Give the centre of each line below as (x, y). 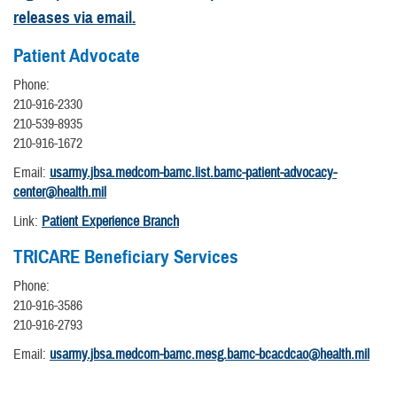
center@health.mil (60, 192)
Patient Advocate (77, 55)
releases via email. (74, 17)
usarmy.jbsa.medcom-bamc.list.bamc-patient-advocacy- (193, 172)
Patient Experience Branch (110, 221)
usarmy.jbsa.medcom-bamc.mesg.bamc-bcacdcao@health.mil (210, 354)
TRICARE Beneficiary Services (126, 257)
